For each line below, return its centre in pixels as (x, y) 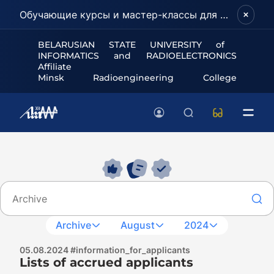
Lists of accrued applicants (106, 262)
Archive (73, 225)
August (138, 225)
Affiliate (54, 67)
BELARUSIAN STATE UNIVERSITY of (131, 45)
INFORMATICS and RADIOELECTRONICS (137, 56)
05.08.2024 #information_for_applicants (105, 250)
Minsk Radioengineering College (137, 78)
